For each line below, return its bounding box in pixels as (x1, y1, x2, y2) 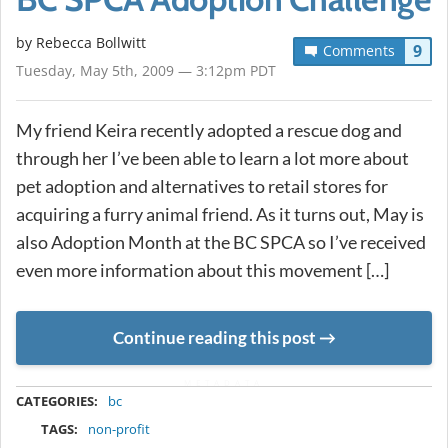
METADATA (184, 376, 264, 388)
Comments (322, 41, 395, 61)
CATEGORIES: (16, 391, 98, 410)
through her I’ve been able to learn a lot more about (16, 147, 409, 170)
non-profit (88, 419, 151, 438)
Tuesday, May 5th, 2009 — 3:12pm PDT (16, 61, 276, 81)
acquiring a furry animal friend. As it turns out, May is (16, 203, 424, 226)
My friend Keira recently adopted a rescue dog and (16, 119, 402, 142)
